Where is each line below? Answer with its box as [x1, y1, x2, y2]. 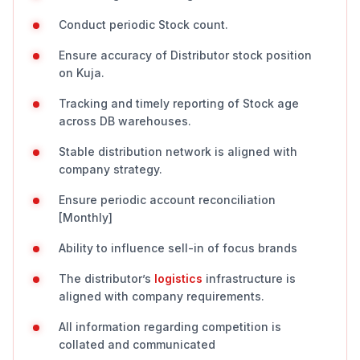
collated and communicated [59, 337, 215, 351]
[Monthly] [59, 211, 112, 224]
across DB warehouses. [59, 114, 191, 128]
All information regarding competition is [59, 320, 281, 333]
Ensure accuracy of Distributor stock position [59, 48, 312, 62]
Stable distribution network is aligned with [59, 145, 297, 158]
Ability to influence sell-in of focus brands [59, 241, 297, 255]
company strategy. [59, 162, 162, 176]
